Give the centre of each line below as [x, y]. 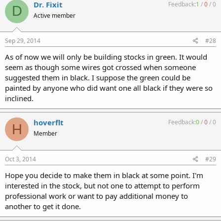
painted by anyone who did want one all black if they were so [109, 88]
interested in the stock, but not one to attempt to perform [102, 185]
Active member [55, 15]
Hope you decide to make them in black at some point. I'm [104, 175]
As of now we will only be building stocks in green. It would [106, 57]
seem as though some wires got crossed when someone [100, 67]
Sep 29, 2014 [23, 41]
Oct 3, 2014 [20, 159]
